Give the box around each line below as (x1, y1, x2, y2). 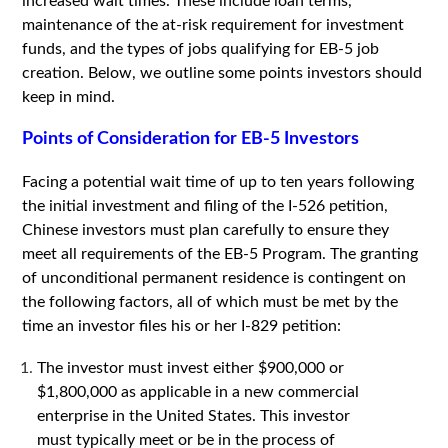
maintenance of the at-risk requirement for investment (22, 17, 405, 33)
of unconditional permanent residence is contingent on (22, 270, 407, 286)
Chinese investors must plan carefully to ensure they (22, 222, 390, 238)
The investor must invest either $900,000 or (37, 360, 345, 376)
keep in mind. (22, 89, 116, 105)
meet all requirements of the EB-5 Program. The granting (22, 246, 419, 262)
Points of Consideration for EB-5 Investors (22, 130, 360, 148)
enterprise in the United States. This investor (37, 408, 351, 424)
